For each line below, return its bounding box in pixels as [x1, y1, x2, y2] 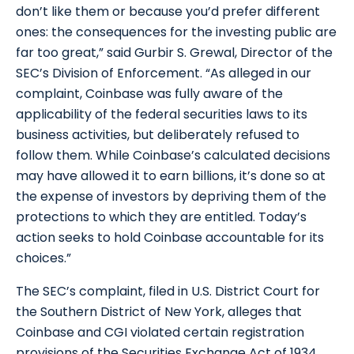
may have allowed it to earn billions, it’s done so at [16, 167, 326, 186]
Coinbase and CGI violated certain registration [16, 323, 304, 342]
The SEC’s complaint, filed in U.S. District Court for [16, 282, 320, 301]
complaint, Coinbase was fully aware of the [16, 85, 283, 104]
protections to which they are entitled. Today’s [16, 208, 307, 227]
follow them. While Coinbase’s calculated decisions [16, 146, 330, 165]
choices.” [16, 249, 71, 268]
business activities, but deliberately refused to [16, 126, 299, 145]
